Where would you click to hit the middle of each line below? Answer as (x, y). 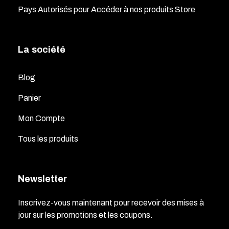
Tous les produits (48, 139)
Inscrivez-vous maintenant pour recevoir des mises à (111, 203)
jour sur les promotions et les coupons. (85, 215)
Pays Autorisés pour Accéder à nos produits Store (107, 10)
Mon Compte (41, 119)
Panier (29, 98)
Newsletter (42, 179)
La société (42, 50)
